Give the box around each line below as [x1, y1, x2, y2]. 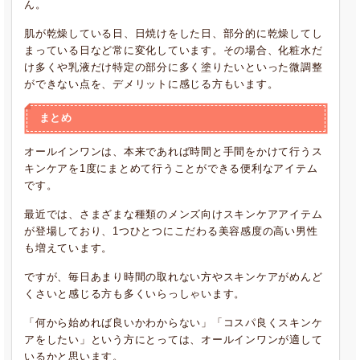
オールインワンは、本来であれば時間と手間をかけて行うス [24, 145, 323, 157]
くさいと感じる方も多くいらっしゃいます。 [24, 288, 245, 300]
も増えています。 [24, 242, 112, 254]
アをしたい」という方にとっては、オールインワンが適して [24, 333, 323, 346]
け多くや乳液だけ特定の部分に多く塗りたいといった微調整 [24, 61, 323, 73]
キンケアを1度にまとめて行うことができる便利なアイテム [24, 162, 318, 174]
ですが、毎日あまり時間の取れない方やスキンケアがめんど [24, 271, 323, 283]
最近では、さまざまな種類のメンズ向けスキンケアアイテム [24, 208, 323, 220]
